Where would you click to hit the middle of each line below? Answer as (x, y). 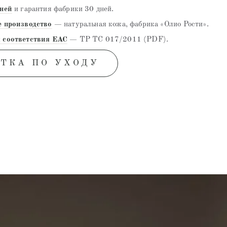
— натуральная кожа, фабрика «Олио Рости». (130, 24)
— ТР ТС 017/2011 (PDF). (118, 40)
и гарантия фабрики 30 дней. (63, 9)
